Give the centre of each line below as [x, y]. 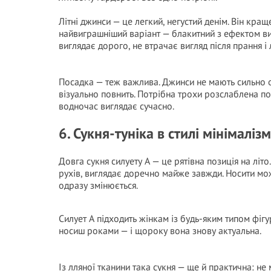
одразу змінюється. [98, 185]
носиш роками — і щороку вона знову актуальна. [160, 230]
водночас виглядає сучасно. [116, 106]
